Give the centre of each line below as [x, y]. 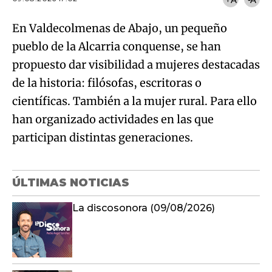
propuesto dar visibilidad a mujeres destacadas [136, 65]
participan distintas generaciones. [103, 138]
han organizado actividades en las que [113, 120]
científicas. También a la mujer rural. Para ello [134, 101]
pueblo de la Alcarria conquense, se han [117, 47]
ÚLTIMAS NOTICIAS [71, 183]
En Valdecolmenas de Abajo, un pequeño [120, 29]
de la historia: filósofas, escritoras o [107, 83]
